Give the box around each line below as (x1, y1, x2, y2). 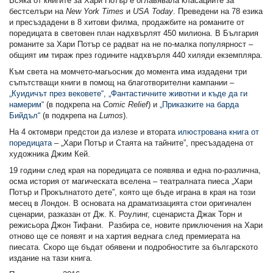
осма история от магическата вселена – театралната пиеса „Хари (9, 176, 252, 186)
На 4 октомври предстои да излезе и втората (9, 127, 178, 136)
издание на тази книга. (9, 253, 93, 263)
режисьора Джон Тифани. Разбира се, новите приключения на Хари (9, 220, 263, 230)
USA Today (133, 6, 173, 16)
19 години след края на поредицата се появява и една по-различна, (9, 165, 261, 175)
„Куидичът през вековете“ (9, 88, 104, 98)
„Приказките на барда (160, 99, 239, 109)
